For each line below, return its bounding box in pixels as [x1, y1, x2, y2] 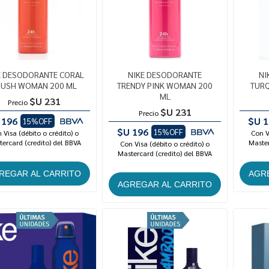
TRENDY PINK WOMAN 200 [117, 80, 213, 91]
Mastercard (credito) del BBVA [118, 148, 213, 159]
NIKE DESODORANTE [128, 69, 202, 80]
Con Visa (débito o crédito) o [120, 139, 210, 149]
